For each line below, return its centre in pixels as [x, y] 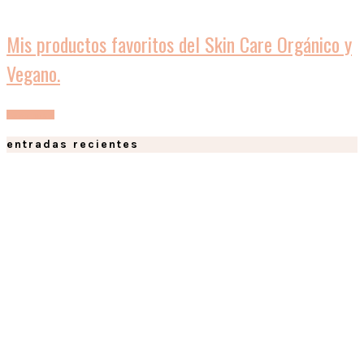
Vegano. [33, 73]
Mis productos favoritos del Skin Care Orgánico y [179, 43]
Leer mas [30, 114]
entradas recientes [73, 144]
